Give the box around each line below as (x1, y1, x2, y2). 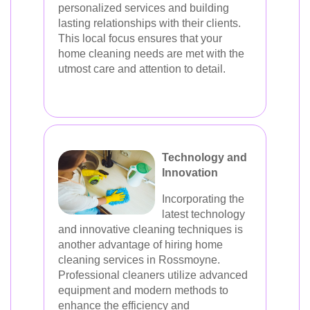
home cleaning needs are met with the (58, 48, 244, 60)
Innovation (162, 167, 218, 179)
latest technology (162, 208, 245, 220)
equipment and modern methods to (58, 284, 228, 296)
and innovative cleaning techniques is (58, 224, 243, 235)
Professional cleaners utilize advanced (58, 269, 248, 281)
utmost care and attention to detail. (58, 63, 226, 75)
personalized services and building (58, 2, 229, 14)
